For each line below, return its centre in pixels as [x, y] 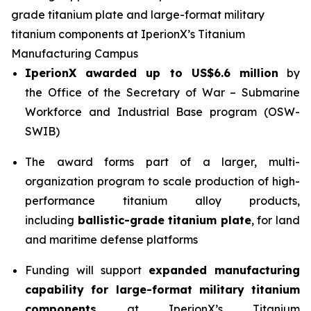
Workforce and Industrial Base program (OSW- [162, 112]
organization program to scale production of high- [162, 181]
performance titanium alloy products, [162, 201]
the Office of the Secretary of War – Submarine [162, 92]
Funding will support [87, 270]
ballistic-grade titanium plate [164, 220]
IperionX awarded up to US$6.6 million [152, 73]
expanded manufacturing [224, 270]
